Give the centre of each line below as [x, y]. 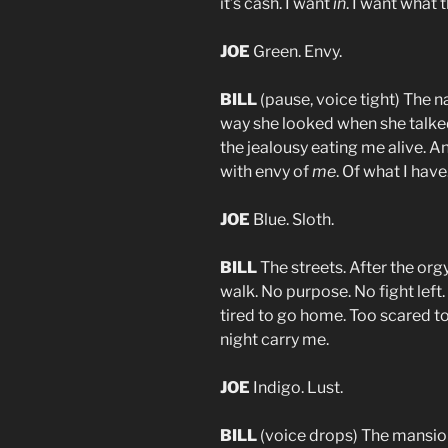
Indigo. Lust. [296, 388]
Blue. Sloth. [292, 220]
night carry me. [274, 340]
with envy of [266, 172]
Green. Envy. [296, 52]
